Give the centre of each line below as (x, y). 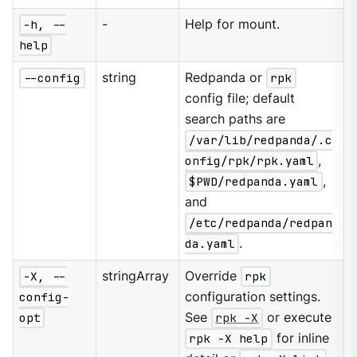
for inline (300, 339)
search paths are (235, 120)
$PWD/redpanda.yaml (254, 182)
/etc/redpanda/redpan (261, 223)
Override (213, 277)
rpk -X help (229, 339)
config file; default (240, 99)
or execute (297, 318)
